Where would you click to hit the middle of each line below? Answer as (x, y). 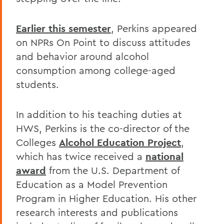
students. (37, 84)
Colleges (37, 142)
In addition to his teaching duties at (99, 114)
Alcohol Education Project (120, 142)
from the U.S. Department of (113, 170)
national (164, 156)
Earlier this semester (63, 28)
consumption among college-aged (96, 70)
